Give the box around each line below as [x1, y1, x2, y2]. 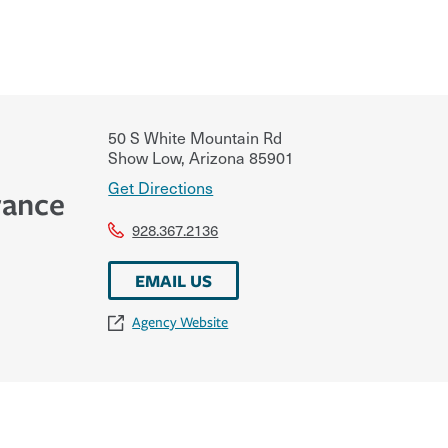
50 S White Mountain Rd [108, 124, 283, 149]
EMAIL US [135, 268, 213, 292]
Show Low [108, 144, 182, 169]
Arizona [185, 144, 246, 169]
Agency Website [132, 313, 229, 331]
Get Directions [108, 174, 214, 199]
